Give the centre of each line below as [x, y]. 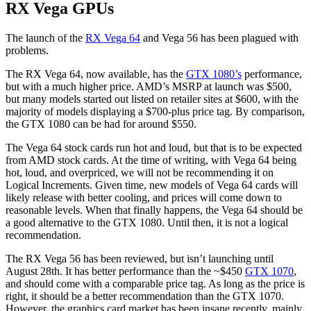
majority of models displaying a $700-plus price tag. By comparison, [155, 112]
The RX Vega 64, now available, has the [96, 74]
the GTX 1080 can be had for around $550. [101, 124]
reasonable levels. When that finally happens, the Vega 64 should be [154, 210]
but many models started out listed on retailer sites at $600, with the [152, 99]
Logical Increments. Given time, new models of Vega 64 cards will [152, 185]
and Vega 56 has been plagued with [219, 38]
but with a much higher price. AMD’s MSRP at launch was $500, [149, 87]
